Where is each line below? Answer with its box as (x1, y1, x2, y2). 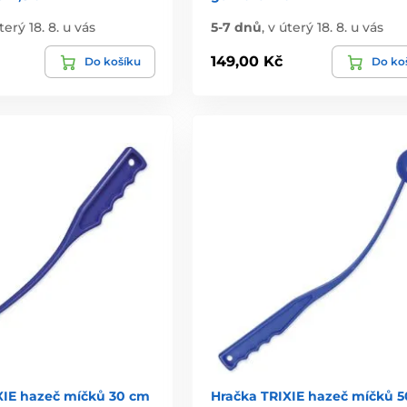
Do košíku (84, 54, 141, 68)
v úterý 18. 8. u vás (267, 18, 383, 35)
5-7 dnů (210, 18, 262, 35)
